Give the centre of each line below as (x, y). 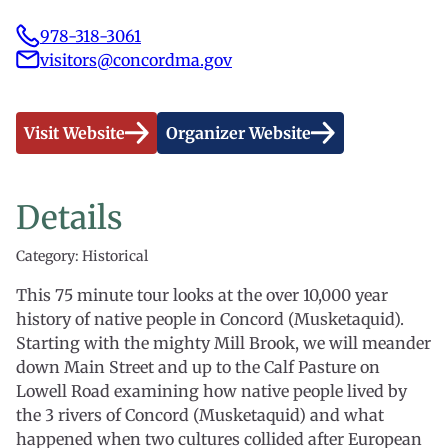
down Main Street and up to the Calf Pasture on (198, 367)
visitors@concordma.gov (136, 60)
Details (69, 218)
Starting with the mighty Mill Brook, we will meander (223, 343)
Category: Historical (82, 256)
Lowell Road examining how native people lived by (211, 391)
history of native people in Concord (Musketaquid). (210, 319)
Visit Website (74, 133)
